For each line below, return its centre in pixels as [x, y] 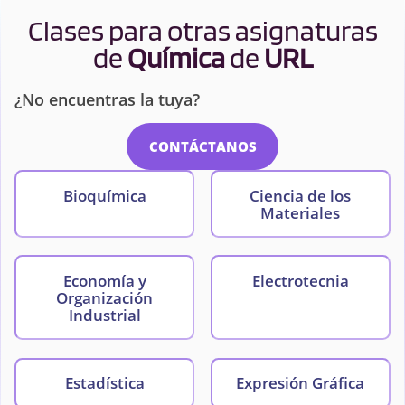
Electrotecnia [300, 280]
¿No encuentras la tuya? [107, 99]
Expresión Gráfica [301, 383]
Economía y [104, 280]
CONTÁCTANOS [202, 146]
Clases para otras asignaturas [202, 31]
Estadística [104, 383]
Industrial [104, 315]
